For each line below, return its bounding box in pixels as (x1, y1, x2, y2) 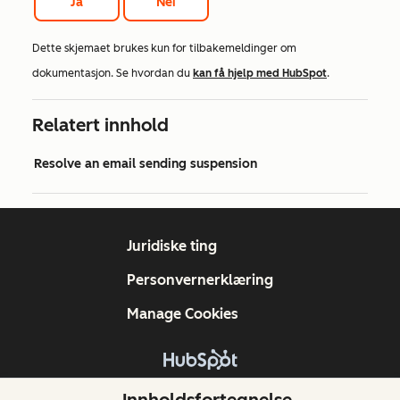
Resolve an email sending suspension (34, 156, 257, 172)
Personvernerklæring (127, 271, 273, 289)
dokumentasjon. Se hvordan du (32, 67, 193, 80)
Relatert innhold (32, 114, 169, 137)
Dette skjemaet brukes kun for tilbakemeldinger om (32, 42, 296, 55)
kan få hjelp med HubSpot (193, 67, 327, 80)
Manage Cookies (127, 305, 238, 323)
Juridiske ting (127, 237, 217, 255)
